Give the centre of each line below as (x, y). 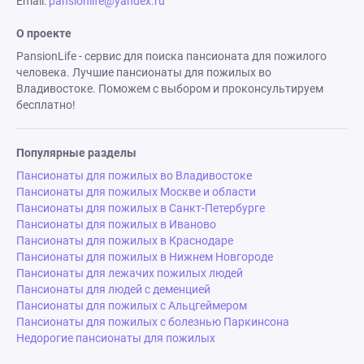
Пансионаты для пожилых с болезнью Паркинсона (153, 322)
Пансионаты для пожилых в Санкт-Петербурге (141, 208)
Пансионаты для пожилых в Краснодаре (125, 240)
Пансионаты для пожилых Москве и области (136, 192)
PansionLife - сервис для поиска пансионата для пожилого (171, 56)
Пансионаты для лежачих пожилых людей (130, 273)
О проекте (44, 33)
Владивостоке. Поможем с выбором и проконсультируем (170, 89)
